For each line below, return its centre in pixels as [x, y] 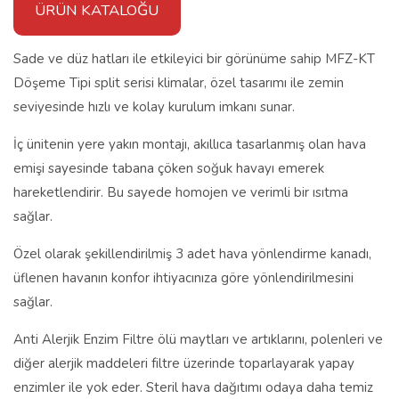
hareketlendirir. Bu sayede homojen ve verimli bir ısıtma [181, 192]
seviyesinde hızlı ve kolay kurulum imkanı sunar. [154, 106]
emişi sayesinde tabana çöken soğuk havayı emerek [169, 168]
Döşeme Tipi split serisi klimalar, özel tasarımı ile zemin [179, 82]
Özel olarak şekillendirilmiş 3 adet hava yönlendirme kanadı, [192, 253]
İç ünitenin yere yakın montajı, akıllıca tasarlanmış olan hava [190, 144]
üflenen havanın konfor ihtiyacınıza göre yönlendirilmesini [183, 277]
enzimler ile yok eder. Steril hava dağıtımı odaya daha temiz [193, 387]
